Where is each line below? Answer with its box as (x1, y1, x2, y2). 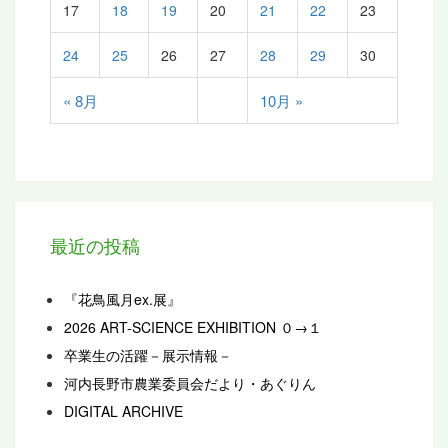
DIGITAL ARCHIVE (64, 401, 183, 422)
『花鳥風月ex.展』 (64, 289, 181, 310)
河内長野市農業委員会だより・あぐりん (64, 373, 316, 394)
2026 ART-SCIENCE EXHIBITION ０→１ (64, 317, 322, 338)
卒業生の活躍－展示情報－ (64, 345, 232, 366)
